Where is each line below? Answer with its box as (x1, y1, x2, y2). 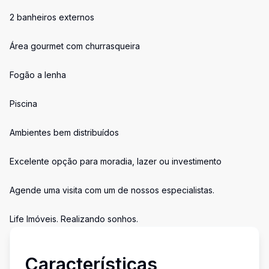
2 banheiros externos (10, 12, 94, 22)
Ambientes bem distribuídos (10, 127, 119, 138)
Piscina (10, 98, 37, 109)
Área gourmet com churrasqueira (10, 41, 140, 51)
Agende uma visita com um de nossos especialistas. (10, 185, 214, 195)
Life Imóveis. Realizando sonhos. (10, 214, 138, 224)
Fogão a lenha (10, 70, 66, 80)
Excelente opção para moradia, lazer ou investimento (10, 156, 222, 166)
